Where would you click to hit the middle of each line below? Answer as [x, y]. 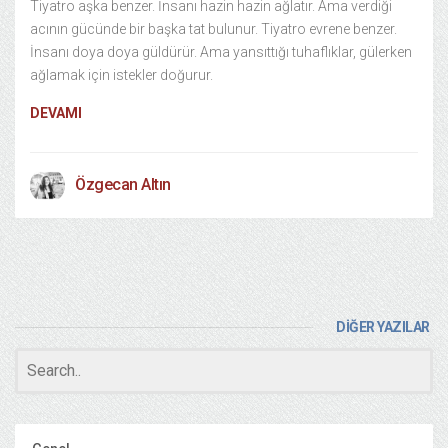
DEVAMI [56, 113]
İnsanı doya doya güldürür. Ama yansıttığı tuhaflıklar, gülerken [221, 52]
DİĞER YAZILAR [383, 327]
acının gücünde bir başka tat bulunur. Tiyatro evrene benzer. [213, 29]
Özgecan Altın [123, 184]
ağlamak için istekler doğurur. [196, 75]
